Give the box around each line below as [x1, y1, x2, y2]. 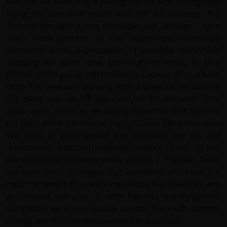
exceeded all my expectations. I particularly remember [7, 44, 220, 56]
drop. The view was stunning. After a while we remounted [7, 81, 220, 93]
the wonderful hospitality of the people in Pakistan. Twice [7, 154, 220, 166]
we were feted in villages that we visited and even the [7, 166, 220, 178]
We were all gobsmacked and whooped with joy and [7, 129, 220, 141]
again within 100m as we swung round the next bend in [7, 105, 220, 117]
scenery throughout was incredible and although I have [7, 20, 220, 32]
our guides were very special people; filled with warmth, [7, 202, 220, 214]
